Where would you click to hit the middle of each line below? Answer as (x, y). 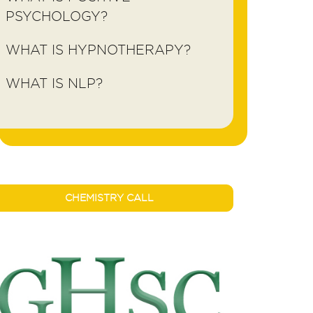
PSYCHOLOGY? (57, 16)
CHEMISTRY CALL (109, 198)
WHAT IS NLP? (54, 83)
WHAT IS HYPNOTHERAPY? (98, 50)
